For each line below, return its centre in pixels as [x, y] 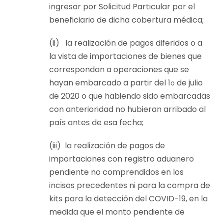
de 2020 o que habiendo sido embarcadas [130, 96]
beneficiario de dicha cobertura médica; [126, 20]
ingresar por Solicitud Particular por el [122, 7]
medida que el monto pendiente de [117, 212]
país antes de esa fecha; [96, 123]
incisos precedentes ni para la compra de [130, 186]
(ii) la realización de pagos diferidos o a [126, 43]
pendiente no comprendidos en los [116, 172]
